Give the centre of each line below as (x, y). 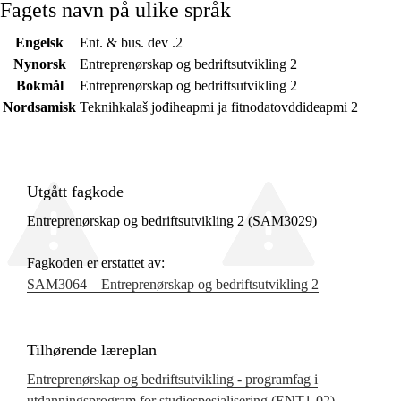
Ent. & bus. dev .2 (131, 43)
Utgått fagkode (75, 192)
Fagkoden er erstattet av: (96, 263)
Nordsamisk (39, 107)
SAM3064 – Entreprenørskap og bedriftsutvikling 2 (173, 285)
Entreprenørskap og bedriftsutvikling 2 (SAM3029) (172, 221)
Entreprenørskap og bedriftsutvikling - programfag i (172, 380)
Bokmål (39, 86)
